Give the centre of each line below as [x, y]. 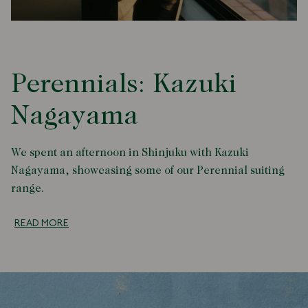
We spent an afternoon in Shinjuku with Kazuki [130, 153]
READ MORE [42, 223]
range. [27, 189]
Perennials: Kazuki [124, 86]
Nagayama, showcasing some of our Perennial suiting [148, 171]
